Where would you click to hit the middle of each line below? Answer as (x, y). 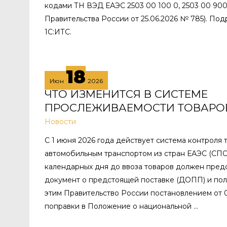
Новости (60, 121)
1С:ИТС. (58, 32)
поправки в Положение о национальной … (121, 206)
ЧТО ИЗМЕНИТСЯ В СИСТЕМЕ (126, 94)
